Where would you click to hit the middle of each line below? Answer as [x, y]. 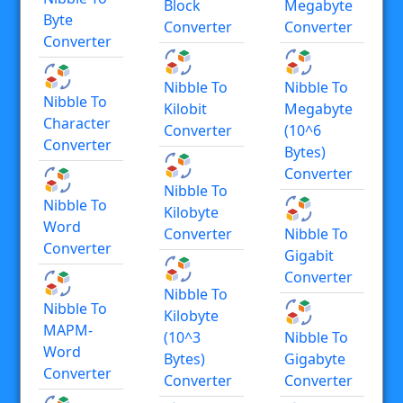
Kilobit [185, 108]
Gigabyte [315, 358]
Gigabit [309, 255]
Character [77, 123]
